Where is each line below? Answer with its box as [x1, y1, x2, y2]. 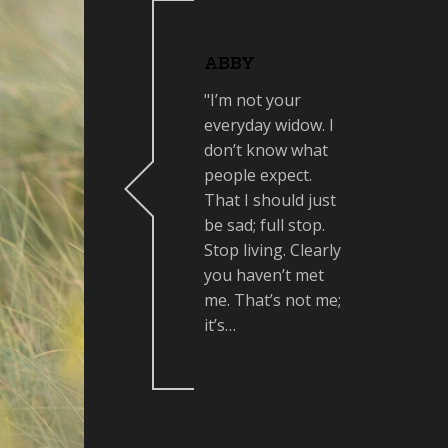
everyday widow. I [204, 114, 334, 136]
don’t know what [204, 139, 328, 161]
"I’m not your [204, 89, 301, 111]
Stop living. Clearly [204, 239, 341, 261]
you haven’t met [204, 264, 324, 286]
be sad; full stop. [204, 214, 325, 236]
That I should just [204, 189, 336, 211]
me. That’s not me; [204, 289, 341, 311]
